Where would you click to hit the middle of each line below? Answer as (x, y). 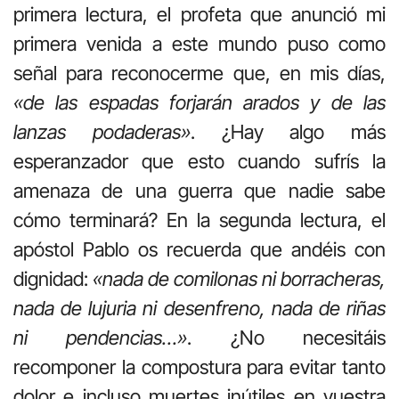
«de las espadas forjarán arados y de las (199, 103)
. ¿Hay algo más (288, 132)
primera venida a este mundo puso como (199, 44)
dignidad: (53, 279)
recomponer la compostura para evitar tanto (199, 367)
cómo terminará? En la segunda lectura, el (199, 220)
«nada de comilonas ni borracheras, (239, 279)
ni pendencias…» (101, 338)
